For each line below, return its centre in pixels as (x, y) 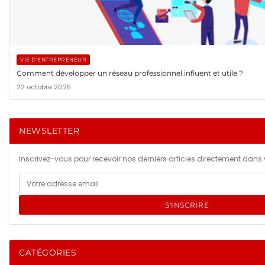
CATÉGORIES (48, 252)
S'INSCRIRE (187, 205)
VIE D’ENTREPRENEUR (53, 59)
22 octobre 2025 (44, 87)
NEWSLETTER (49, 130)
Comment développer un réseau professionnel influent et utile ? (130, 73)
